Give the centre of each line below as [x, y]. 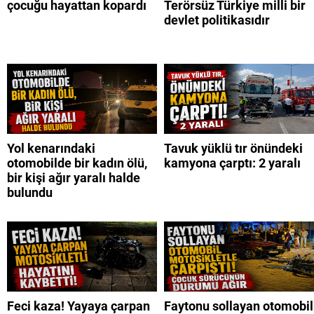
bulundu [30, 193]
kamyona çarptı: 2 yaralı [232, 163]
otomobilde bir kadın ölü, [77, 163]
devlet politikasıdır [217, 20]
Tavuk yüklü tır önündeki [233, 149]
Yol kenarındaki [51, 149]
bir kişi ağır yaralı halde [74, 178]
